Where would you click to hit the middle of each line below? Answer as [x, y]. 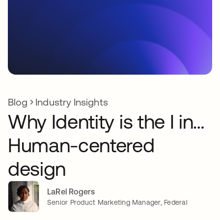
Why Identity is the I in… [106, 122]
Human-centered [81, 145]
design [37, 169]
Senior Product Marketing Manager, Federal [117, 202]
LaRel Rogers [71, 191]
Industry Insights [72, 102]
